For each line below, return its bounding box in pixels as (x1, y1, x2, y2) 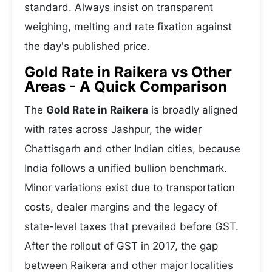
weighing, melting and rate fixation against (24, 21, 232, 33)
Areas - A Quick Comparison (24, 78, 227, 95)
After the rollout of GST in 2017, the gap (24, 240, 218, 252)
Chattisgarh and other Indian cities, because (24, 143, 240, 155)
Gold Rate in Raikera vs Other (24, 63, 232, 81)
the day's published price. (24, 40, 150, 52)
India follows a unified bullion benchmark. (24, 162, 227, 174)
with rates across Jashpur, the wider (24, 123, 202, 135)
